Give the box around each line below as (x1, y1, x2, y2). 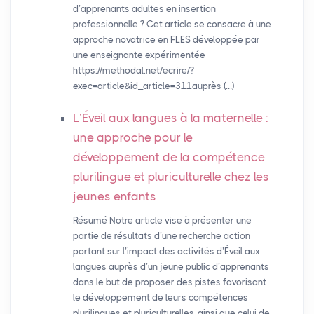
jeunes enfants (72, 189, 156, 204)
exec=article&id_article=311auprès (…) (72, 81, 234, 92)
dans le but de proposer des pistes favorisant (72, 277, 266, 288)
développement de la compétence (72, 150, 265, 165)
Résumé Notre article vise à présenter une (72, 215, 252, 226)
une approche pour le (72, 130, 193, 145)
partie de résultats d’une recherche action (72, 231, 250, 242)
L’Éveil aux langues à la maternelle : (72, 111, 268, 125)
